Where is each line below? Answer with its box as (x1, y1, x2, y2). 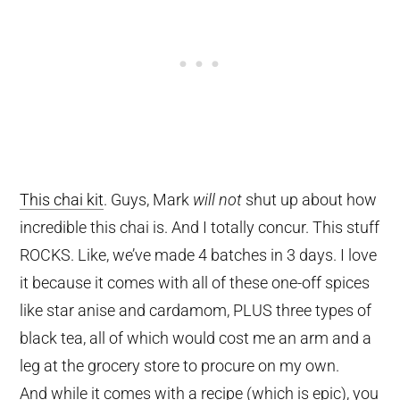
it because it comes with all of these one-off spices (20, 272, 371, 292)
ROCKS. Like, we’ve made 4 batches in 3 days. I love (20, 245, 378, 264)
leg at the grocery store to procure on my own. (20, 355, 340, 375)
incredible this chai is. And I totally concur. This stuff (20, 217, 380, 237)
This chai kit (20, 189, 104, 209)
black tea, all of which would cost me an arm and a (20, 328, 372, 347)
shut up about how (242, 189, 378, 209)
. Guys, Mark (104, 189, 194, 209)
